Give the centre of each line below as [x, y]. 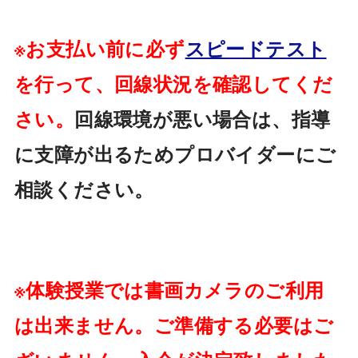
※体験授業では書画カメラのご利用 [169, 289]
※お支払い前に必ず [99, 48]
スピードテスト [256, 48]
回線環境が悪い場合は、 [183, 118]
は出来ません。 [84, 324]
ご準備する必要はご [244, 324]
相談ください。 [84, 189]
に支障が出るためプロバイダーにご [175, 153]
